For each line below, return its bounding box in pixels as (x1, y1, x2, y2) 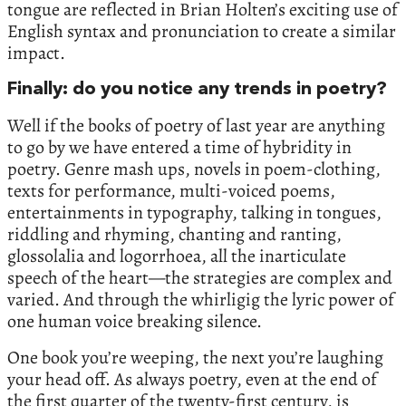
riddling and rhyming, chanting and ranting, (7, 221, 342, 246)
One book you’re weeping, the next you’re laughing (7, 344, 383, 370)
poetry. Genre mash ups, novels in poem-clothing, (7, 156, 381, 181)
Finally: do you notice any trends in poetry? (7, 80, 387, 99)
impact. (7, 40, 65, 65)
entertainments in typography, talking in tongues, (7, 199, 382, 225)
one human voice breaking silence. (7, 308, 262, 333)
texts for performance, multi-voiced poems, (7, 178, 335, 203)
